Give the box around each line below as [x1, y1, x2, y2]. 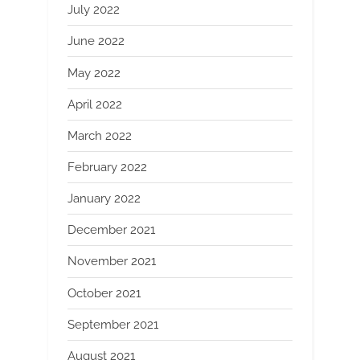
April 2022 [67, 96, 122, 112]
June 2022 [67, 34, 125, 49]
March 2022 [67, 128, 132, 143]
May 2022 [67, 65, 121, 80]
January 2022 [67, 191, 141, 207]
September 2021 [67, 317, 158, 332]
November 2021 [67, 254, 156, 269]
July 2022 [67, 2, 120, 18]
